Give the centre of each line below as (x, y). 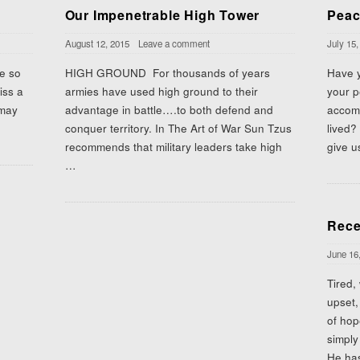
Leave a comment (174, 43)
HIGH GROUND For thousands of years (167, 73)
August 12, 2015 (97, 43)
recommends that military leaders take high (173, 147)
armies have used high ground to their (161, 91)
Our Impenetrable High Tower (162, 15)
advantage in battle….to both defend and (169, 110)
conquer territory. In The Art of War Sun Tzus (178, 128)
